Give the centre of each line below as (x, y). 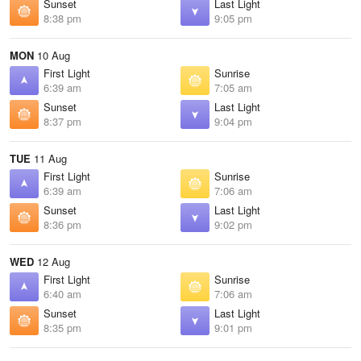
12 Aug (52, 261)
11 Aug (49, 158)
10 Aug (52, 55)
